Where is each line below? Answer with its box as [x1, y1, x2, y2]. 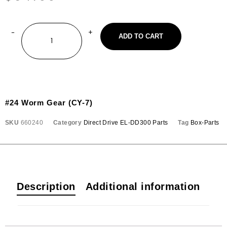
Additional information [85, 181, 200, 192]
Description [17, 181, 75, 192]
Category [53, 119, 82, 126]
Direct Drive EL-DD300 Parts [83, 119, 168, 126]
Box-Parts [191, 119, 219, 126]
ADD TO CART [119, 32, 163, 40]
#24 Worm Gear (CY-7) [5, 98, 93, 107]
